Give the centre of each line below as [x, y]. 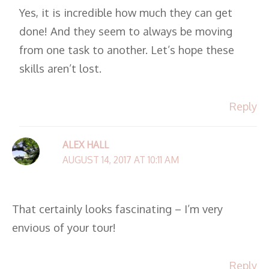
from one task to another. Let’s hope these [127, 49]
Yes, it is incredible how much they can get [126, 12]
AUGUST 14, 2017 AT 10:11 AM [120, 160]
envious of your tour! [64, 227]
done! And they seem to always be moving [126, 31]
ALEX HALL [85, 145]
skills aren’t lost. [61, 68]
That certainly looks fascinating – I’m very [117, 208]
